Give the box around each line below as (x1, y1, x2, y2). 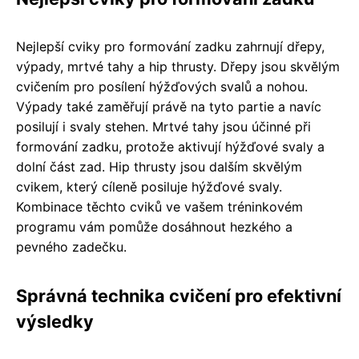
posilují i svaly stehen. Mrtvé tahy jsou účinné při (16, 119, 311, 135)
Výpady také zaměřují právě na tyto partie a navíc (16, 99, 321, 115)
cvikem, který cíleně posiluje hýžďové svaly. (16, 179, 282, 195)
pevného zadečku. (16, 239, 127, 255)
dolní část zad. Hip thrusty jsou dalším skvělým (16, 159, 302, 175)
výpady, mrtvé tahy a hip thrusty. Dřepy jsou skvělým (16, 58, 340, 75)
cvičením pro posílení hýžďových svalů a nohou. (16, 79, 308, 95)
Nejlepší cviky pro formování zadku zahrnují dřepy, (16, 38, 325, 54)
